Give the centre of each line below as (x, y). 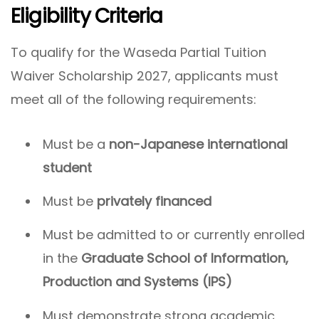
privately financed (154, 201)
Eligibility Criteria (87, 16)
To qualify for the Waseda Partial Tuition (138, 52)
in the (62, 258)
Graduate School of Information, (185, 258)
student (67, 167)
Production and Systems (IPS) (137, 282)
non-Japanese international (198, 144)
